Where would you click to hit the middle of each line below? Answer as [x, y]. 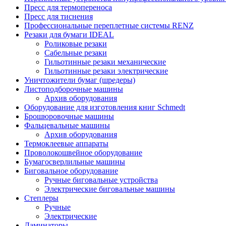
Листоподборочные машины [74, 89]
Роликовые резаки [76, 44]
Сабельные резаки [76, 53]
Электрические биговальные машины [110, 189]
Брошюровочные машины [69, 116]
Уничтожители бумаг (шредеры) [80, 80]
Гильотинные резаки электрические [106, 71]
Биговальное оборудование [71, 171]
